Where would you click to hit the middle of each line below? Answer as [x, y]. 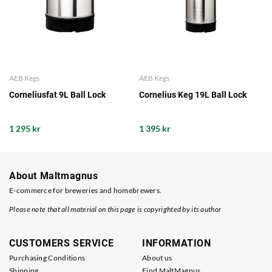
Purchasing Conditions [47, 258]
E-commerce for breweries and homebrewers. [86, 191]
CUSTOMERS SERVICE [62, 243]
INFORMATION [177, 243]
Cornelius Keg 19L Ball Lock [193, 94]
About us [157, 258]
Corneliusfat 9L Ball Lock [57, 94]
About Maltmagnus [54, 176]
